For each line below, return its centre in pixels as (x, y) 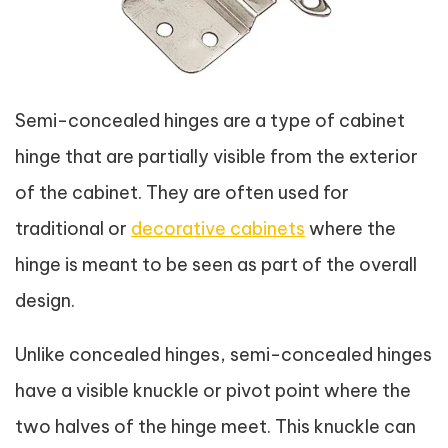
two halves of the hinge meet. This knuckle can (215, 426)
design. (45, 300)
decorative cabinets (218, 228)
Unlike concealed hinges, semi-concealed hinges (223, 354)
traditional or (73, 228)
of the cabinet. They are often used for (182, 192)
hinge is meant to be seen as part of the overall (216, 264)
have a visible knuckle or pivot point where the (213, 390)
